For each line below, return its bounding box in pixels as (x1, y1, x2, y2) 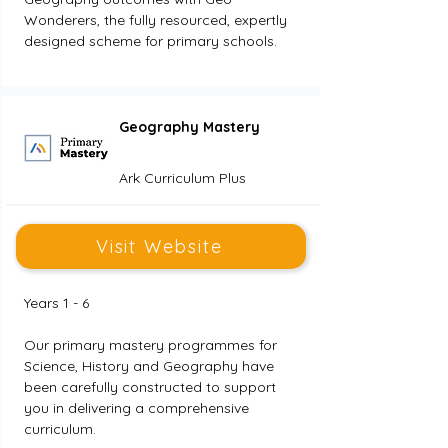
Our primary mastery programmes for (23, 336, 281, 354)
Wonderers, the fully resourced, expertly (23, 11, 291, 29)
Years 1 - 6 (23, 294, 89, 312)
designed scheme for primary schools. (23, 32, 277, 50)
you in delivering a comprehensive (23, 399, 253, 417)
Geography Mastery (118, 118, 260, 136)
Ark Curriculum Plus (118, 169, 246, 187)
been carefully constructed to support (23, 378, 280, 396)
